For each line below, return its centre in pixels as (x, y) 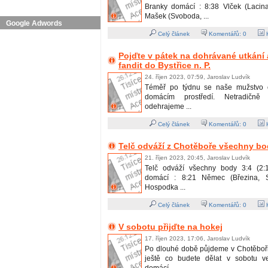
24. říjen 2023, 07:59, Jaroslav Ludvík (197, 77)
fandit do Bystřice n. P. (165, 66)
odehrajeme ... (168, 107)
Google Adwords (34, 24)
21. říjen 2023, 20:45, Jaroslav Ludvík (197, 158)
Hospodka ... (165, 188)
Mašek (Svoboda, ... (177, 16)
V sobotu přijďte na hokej (170, 227)
